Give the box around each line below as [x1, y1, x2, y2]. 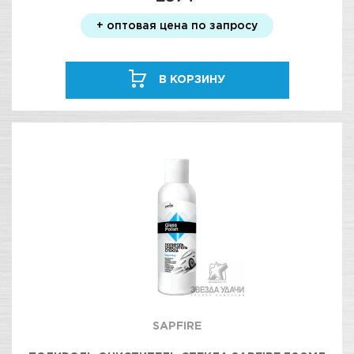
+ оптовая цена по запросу [96, 19, 258, 31]
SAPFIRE [153, 319, 201, 331]
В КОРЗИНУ [159, 73, 225, 85]
